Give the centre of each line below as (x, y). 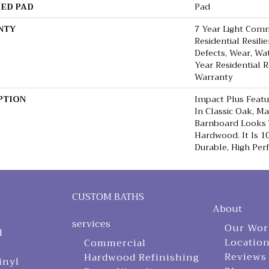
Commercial (115, 243)
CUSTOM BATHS (108, 197)
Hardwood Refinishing (141, 258)
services (91, 224)
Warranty (214, 77)
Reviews (246, 257)
